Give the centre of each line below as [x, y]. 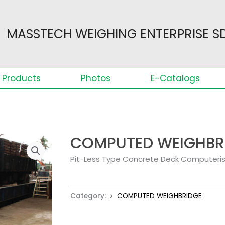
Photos [96, 79]
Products [21, 79]
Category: [89, 196]
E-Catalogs [175, 79]
